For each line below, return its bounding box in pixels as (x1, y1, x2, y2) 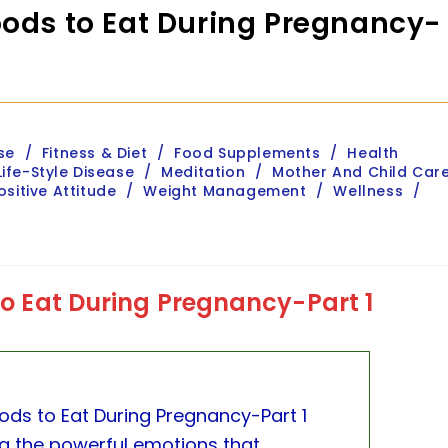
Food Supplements (173, 142, 321, 163)
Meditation (161, 161, 246, 182)
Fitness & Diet (41, 142, 148, 163)
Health (347, 142, 400, 163)
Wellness (333, 180, 404, 201)
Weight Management (143, 180, 307, 201)
